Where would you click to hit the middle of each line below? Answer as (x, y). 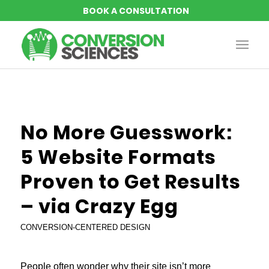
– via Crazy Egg (99, 206)
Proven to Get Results (130, 182)
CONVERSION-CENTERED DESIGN (85, 227)
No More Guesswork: (126, 132)
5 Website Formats (118, 157)
